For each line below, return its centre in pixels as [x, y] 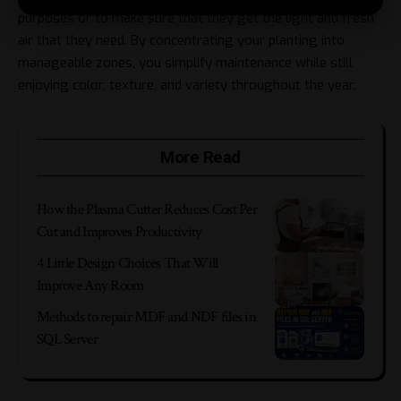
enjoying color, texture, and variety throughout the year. [187, 85]
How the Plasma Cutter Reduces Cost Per [147, 209]
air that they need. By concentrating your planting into [181, 41]
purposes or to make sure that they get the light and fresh [196, 18]
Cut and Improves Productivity [119, 231]
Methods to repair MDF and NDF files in [147, 316]
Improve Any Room [90, 285]
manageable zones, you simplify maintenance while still [185, 63]
